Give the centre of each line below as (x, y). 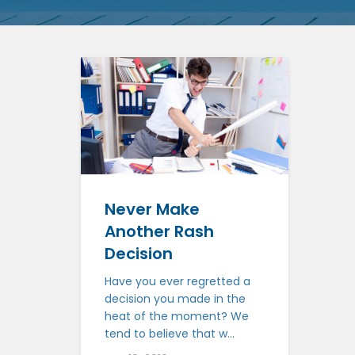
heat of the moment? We (177, 316)
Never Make (152, 209)
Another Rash (159, 231)
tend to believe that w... (170, 333)
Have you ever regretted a (177, 281)
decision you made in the (175, 298)
